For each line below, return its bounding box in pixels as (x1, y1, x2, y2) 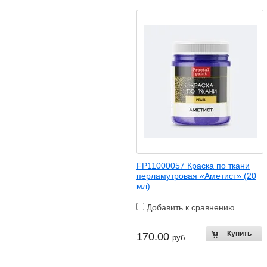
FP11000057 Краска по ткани (136, 161, 250, 170)
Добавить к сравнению (144, 203, 235, 212)
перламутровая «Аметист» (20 (136, 171, 256, 181)
